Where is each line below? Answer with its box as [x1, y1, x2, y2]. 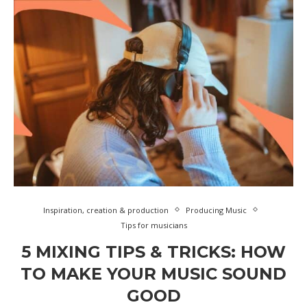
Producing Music [186, 204, 247, 215]
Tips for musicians [120, 219, 187, 230]
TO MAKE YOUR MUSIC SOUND [21, 263, 286, 284]
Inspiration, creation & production [43, 204, 169, 215]
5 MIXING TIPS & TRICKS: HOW [21, 241, 286, 262]
